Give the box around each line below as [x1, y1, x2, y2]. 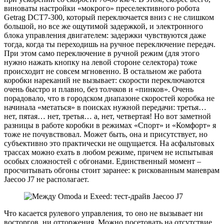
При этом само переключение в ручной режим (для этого [4, 49, 199, 58]
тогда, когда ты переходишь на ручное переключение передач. [4, 40, 215, 49]
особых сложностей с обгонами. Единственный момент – [4, 157, 201, 166]
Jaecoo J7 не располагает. [4, 175, 89, 184]
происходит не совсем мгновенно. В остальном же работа [4, 67, 201, 76]
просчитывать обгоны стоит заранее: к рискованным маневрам [4, 166, 219, 175]
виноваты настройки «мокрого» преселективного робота [4, 4, 199, 13]
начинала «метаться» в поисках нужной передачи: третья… [4, 103, 206, 112]
